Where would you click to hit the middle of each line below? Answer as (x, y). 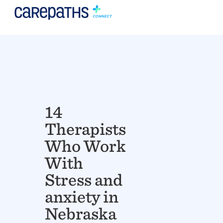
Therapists (86, 129)
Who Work (86, 146)
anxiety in (82, 197)
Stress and (84, 180)
